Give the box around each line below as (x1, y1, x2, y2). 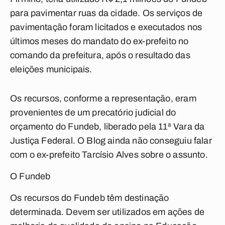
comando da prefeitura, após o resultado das (10, 50, 190, 60)
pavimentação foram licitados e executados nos (10, 22, 202, 32)
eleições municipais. (10, 64, 92, 74)
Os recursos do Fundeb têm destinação (10, 193, 169, 203)
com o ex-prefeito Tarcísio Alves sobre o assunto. (10, 150, 208, 160)
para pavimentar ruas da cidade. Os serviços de (10, 8, 203, 18)
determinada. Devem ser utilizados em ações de (10, 207, 205, 217)
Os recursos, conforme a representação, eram (10, 93, 196, 103)
